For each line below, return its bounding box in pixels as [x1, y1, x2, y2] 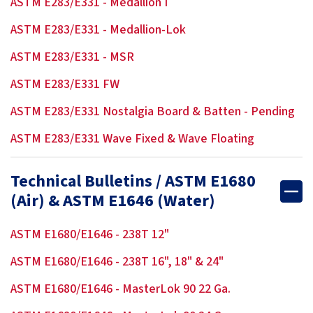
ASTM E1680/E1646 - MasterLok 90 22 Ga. [10, 280, 231, 298]
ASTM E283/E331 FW [10, 75, 119, 93]
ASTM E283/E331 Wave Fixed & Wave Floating [10, 130, 254, 147]
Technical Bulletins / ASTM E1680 [10, 169, 256, 194]
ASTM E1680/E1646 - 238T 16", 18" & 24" [10, 253, 224, 270]
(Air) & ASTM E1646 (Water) [10, 189, 215, 213]
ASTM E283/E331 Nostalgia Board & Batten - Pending [10, 103, 295, 120]
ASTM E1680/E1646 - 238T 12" [10, 226, 169, 243]
